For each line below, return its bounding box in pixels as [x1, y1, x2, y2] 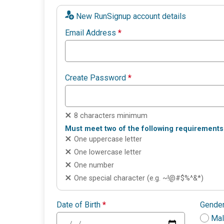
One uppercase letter [74, 135, 142, 144]
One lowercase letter [74, 148, 141, 157]
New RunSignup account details [76, 11, 186, 21]
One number [74, 161, 114, 170]
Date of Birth [56, 200, 102, 210]
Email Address [65, 28, 118, 38]
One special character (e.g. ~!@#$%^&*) [74, 174, 203, 183]
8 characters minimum [74, 111, 147, 120]
